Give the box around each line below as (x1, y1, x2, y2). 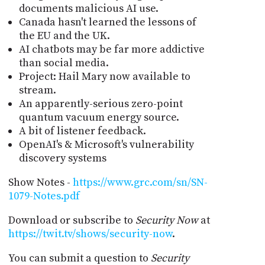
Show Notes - (8, 175, 73, 189)
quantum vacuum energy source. (18, 110, 179, 124)
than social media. (18, 56, 109, 70)
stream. (18, 83, 56, 97)
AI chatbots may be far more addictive (18, 42, 205, 56)
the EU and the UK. (18, 28, 110, 43)
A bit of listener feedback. (18, 124, 146, 138)
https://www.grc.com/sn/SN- (72, 175, 208, 189)
